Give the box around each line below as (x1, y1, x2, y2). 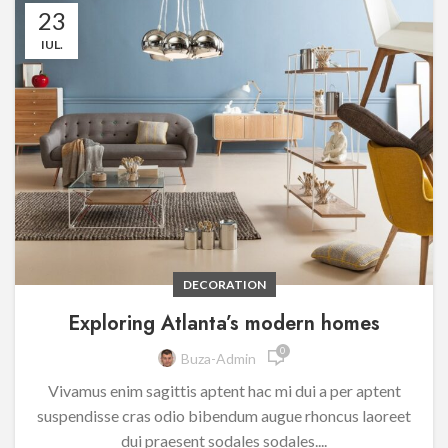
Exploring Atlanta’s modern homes (68, 309, 380, 339)
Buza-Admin (180, 349, 256, 367)
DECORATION (182, 277, 266, 293)
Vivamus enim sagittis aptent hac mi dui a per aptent (47, 381, 401, 401)
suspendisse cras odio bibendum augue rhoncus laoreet (37, 406, 411, 426)
